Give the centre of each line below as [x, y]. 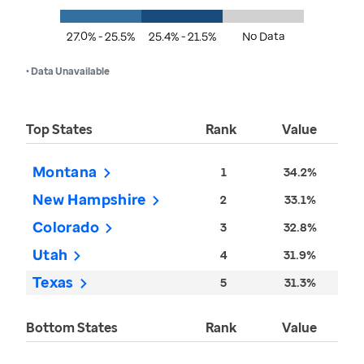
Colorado [66, 227]
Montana [65, 172]
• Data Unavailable [68, 71]
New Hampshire [89, 199]
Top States [59, 130]
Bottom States [72, 328]
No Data [263, 37]
